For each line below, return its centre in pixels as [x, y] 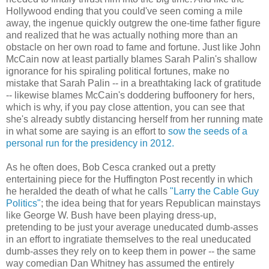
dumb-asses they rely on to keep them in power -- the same [131, 252]
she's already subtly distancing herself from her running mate [134, 119]
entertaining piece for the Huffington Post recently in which [129, 180]
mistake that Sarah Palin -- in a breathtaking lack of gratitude [134, 83]
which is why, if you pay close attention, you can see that [125, 107]
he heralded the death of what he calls [88, 192]
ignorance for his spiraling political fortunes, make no [118, 71]
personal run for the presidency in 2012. [90, 144]
